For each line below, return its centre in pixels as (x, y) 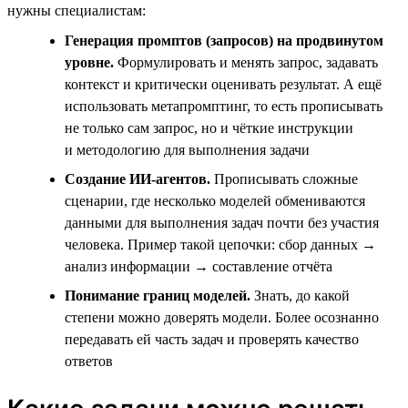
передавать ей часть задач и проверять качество (212, 339)
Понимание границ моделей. (158, 295)
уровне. (89, 62)
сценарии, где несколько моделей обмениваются (215, 200)
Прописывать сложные (284, 178)
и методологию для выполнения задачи (187, 149)
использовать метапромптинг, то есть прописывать (224, 106)
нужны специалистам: (76, 10)
